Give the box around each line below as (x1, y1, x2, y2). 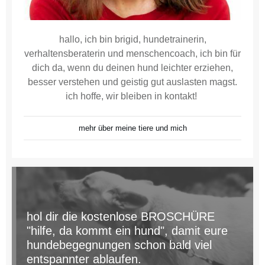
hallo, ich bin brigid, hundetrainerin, (59, 34, 206, 44)
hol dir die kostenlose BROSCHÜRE (27, 209, 215, 223)
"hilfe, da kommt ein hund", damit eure (27, 224, 228, 237)
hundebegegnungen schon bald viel (27, 238, 212, 251)
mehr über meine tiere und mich (78, 123, 187, 132)
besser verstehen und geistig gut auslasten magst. (28, 76, 237, 87)
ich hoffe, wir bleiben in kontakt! (66, 91, 199, 101)
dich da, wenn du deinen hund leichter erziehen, (32, 62, 233, 73)
